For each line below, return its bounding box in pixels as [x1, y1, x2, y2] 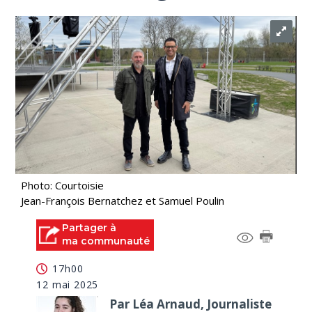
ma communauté [62, 235, 150, 247]
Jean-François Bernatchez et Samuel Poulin [21, 194, 225, 208]
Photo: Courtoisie [21, 178, 104, 192]
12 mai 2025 [36, 277, 99, 291]
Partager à [62, 221, 117, 234]
